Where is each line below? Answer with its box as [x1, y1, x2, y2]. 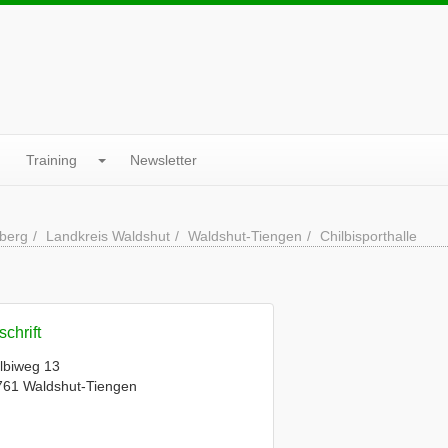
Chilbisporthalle [320, 228, 417, 244]
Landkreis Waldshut [46, 228, 170, 244]
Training [26, 152, 77, 168]
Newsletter [130, 152, 197, 168]
